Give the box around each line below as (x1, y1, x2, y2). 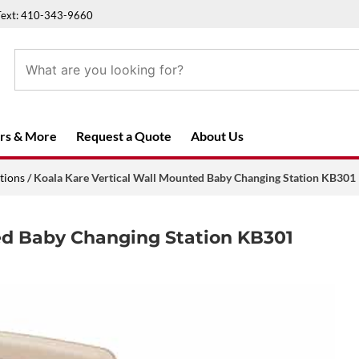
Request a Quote (76, 128, 171, 143)
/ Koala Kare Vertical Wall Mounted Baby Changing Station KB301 (25, 171, 356, 184)
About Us (191, 128, 244, 143)
